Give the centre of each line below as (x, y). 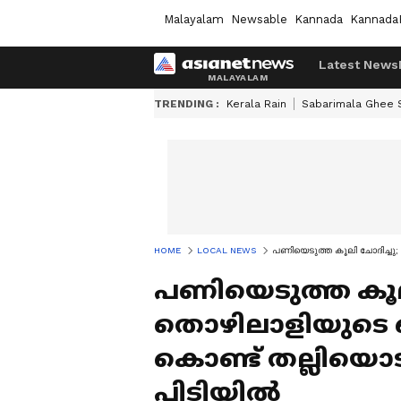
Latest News (358, 64)
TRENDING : (187, 104)
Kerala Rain (256, 104)
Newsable (259, 19)
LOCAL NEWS (226, 250)
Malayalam (194, 19)
